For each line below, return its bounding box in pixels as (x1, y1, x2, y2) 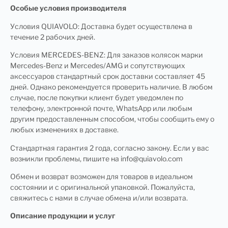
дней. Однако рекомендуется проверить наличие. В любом (10, 82, 213, 92)
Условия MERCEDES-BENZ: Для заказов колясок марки (10, 50, 203, 60)
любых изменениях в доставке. (10, 125, 119, 134)
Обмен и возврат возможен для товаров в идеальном (10, 172, 193, 181)
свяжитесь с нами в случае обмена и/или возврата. (10, 193, 188, 202)
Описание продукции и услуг (10, 211, 115, 220)
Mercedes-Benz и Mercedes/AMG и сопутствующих (10, 61, 185, 70)
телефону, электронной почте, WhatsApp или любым (10, 104, 192, 113)
